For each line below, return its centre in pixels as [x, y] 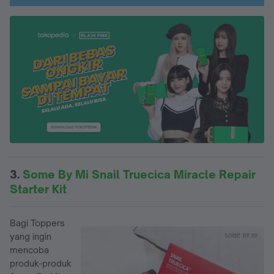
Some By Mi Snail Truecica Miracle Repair [139, 174]
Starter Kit [38, 189]
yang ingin [31, 236]
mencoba [29, 250]
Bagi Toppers [37, 223]
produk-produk [41, 263]
